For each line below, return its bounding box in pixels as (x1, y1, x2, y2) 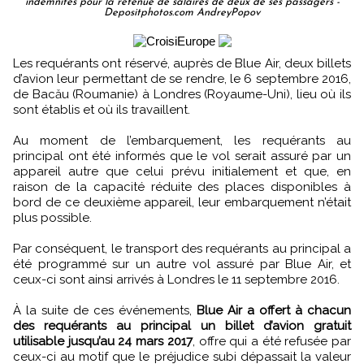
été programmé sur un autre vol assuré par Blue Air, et (13, 256, 351, 271)
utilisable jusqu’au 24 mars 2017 (13, 333, 193, 349)
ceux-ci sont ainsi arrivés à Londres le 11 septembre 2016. (13, 271, 340, 287)
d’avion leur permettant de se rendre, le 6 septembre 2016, (13, 71, 351, 86)
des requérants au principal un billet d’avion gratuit (13, 318, 351, 333)
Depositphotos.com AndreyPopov (104, 6, 260, 18)
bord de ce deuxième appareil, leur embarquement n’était (13, 194, 351, 210)
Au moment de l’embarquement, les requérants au (13, 132, 351, 148)
